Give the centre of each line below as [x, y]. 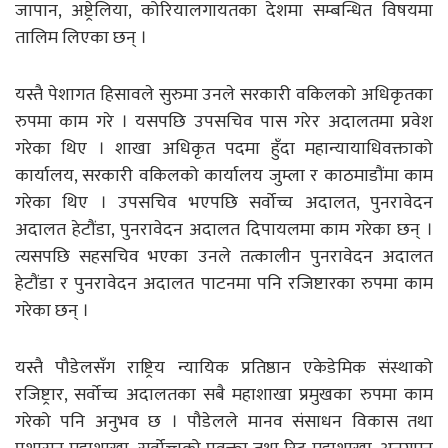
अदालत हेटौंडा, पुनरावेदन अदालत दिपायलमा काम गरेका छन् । [224, 229]
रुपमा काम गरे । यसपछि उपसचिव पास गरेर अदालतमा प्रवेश [224, 121]
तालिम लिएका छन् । [81, 37]
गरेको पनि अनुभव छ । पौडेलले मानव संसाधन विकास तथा [224, 421]
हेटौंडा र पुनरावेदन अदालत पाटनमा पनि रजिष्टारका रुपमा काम [224, 283]
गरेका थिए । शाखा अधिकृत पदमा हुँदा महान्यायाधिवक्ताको [224, 148]
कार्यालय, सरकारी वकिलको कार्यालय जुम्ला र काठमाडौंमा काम [224, 175]
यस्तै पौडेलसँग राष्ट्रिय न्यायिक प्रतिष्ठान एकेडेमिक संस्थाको [224, 367]
